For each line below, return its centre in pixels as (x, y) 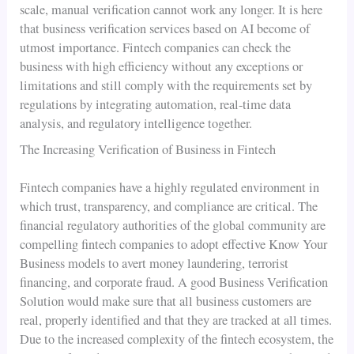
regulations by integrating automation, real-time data (156, 105)
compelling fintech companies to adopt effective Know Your (174, 245)
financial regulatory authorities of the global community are (173, 226)
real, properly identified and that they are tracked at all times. (176, 320)
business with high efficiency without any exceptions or (162, 67)
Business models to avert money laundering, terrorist (154, 264)
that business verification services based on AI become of (165, 29)
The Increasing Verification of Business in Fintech (148, 149)
